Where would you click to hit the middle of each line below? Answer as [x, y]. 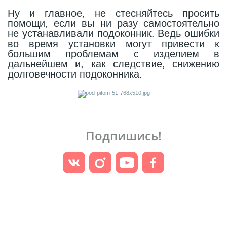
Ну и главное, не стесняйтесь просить [113, 13]
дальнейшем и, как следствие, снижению [113, 64]
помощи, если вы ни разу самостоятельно [113, 23]
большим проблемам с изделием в [113, 54]
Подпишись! [124, 136]
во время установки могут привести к [113, 44]
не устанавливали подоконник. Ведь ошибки [113, 33]
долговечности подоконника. [75, 74]
